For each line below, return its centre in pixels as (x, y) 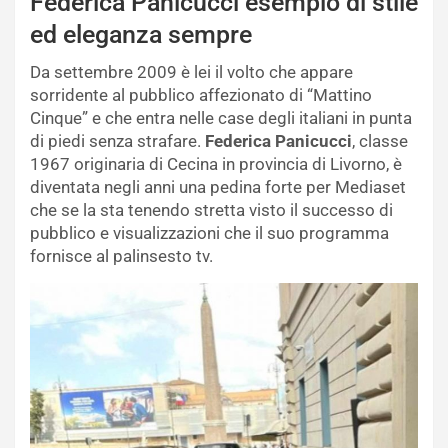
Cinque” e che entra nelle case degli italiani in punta (221, 117)
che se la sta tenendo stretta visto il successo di (211, 209)
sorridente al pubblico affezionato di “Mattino (201, 94)
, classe (380, 140)
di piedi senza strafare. (117, 140)
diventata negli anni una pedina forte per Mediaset (218, 186)
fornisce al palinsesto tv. (121, 255)
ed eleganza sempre (141, 34)
